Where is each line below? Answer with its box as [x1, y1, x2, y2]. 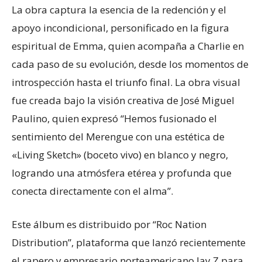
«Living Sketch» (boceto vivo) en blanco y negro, [12, 148, 228, 161]
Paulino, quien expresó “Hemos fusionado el [12, 112, 217, 125]
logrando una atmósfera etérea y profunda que [12, 166, 232, 180]
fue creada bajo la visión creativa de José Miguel [12, 94, 235, 107]
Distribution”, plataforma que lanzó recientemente [12, 236, 246, 249]
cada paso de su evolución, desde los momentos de [12, 57, 249, 71]
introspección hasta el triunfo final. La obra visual [12, 75, 240, 89]
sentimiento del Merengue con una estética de [12, 130, 225, 143]
